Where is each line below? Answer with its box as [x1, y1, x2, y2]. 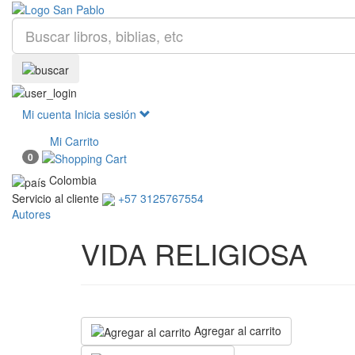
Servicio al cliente [12, 189, 99, 206]
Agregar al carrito [194, 323, 281, 338]
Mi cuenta [22, 106, 71, 122]
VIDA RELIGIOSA [81, 233, 307, 273]
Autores [12, 206, 51, 222]
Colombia [49, 172, 97, 189]
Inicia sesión [74, 106, 139, 122]
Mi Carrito [50, 133, 99, 149]
